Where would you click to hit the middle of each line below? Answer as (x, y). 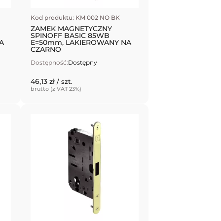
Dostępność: (50, 63)
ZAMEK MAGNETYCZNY (72, 28)
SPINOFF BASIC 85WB (70, 35)
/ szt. (65, 81)
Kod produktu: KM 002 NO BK (75, 18)
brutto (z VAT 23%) (56, 89)
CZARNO (46, 49)
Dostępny (83, 63)
